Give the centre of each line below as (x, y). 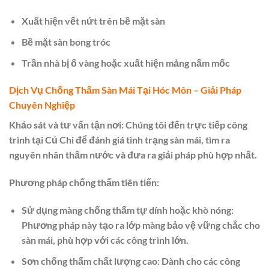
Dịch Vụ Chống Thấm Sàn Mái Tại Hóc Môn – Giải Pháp (125, 90)
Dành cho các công (200, 261)
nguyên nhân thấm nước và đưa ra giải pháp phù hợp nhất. (133, 155)
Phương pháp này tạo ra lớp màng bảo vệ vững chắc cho (141, 225)
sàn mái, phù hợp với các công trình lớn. (105, 240)
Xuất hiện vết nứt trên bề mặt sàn (93, 21)
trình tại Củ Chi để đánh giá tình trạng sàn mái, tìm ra (119, 140)
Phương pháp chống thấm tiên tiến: (84, 183)
